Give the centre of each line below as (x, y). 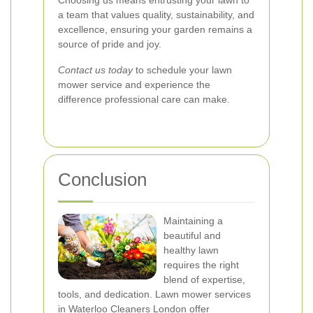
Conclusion (102, 180)
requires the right (201, 265)
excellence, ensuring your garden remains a (155, 29)
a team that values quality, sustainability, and (156, 15)
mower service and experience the (134, 85)
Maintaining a (193, 221)
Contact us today (95, 70)
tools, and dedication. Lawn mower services (154, 294)
